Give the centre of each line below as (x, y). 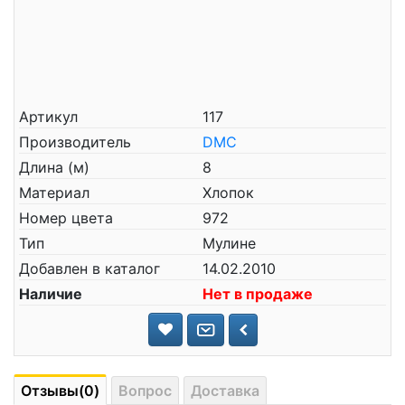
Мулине (229, 243)
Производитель (75, 142)
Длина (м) (54, 167)
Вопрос (145, 391)
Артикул (48, 117)
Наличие (51, 294)
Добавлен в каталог (89, 268)
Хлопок (228, 193)
